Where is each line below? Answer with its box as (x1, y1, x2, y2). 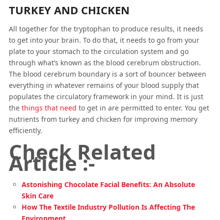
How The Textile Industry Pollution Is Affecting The (22, 202, 195, 212)
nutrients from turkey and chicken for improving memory (8, 114, 197, 124)
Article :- (8, 149, 95, 177)
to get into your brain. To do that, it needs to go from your (8, 35, 199, 45)
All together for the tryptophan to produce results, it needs (8, 24, 203, 33)
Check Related (8, 137, 156, 165)
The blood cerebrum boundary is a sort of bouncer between (8, 69, 206, 79)
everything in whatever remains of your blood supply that (8, 81, 199, 90)
